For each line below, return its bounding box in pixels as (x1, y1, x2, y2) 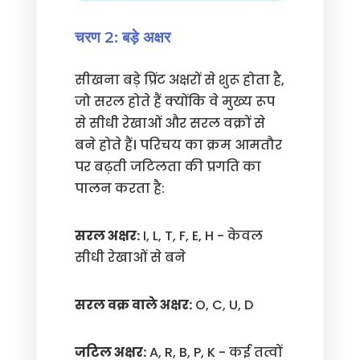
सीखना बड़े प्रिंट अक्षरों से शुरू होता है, (74, 71, 284, 89)
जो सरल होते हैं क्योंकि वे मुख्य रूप (74, 92, 275, 111)
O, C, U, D (191, 296, 253, 314)
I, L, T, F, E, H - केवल (139, 227, 263, 245)
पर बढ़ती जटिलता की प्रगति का (74, 157, 261, 176)
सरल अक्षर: (74, 227, 140, 245)
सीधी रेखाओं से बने (74, 248, 186, 267)
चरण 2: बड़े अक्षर (74, 27, 170, 47)
